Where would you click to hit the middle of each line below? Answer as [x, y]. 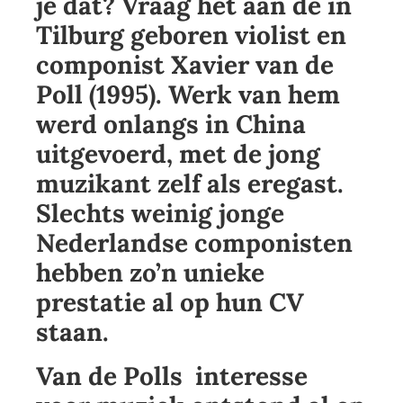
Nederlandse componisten [194, 243]
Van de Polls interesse [172, 376]
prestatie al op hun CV [170, 303]
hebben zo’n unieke [150, 273]
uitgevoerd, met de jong [178, 154]
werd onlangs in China [171, 125]
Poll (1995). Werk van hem [188, 95]
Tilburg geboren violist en [191, 36]
